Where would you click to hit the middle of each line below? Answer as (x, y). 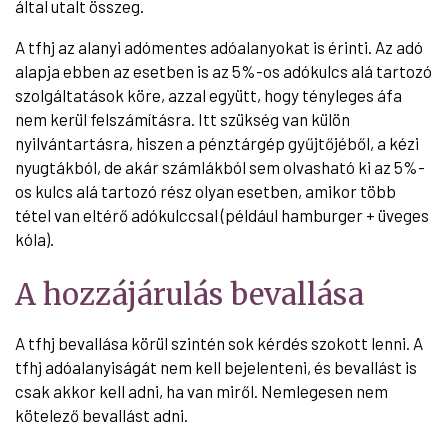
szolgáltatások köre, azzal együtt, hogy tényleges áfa (208, 94)
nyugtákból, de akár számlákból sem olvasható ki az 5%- (220, 166)
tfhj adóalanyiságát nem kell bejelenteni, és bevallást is (216, 366)
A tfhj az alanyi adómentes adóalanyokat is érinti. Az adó (219, 46)
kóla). (34, 238)
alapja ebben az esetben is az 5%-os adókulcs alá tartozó (223, 70)
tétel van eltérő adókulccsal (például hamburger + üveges (222, 214)
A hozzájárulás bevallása (189, 294)
